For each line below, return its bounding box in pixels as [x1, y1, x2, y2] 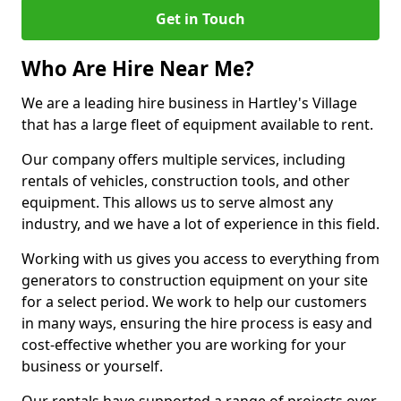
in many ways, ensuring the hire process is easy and [21, 313, 372, 333]
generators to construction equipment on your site [21, 270, 368, 290]
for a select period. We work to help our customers [21, 292, 367, 311]
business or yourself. [21, 356, 163, 376]
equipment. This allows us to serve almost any [21, 192, 333, 212]
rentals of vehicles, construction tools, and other [21, 171, 350, 191]
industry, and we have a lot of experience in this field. [21, 214, 380, 234]
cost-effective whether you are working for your [21, 335, 346, 354]
